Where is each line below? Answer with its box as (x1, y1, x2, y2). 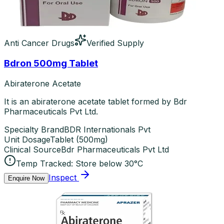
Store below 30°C (75, 158, 143, 168)
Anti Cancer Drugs (4, 38, 74, 48)
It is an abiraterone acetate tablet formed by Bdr (4, 96, 187, 106)
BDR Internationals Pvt (64, 124, 150, 134)
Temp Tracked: (16, 158, 73, 168)
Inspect (48, 172, 76, 182)
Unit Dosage (4, 134, 50, 144)
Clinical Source (4, 144, 61, 154)
